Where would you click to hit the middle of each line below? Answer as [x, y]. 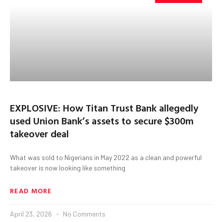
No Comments [83, 214]
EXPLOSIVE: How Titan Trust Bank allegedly [104, 107]
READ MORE [31, 190]
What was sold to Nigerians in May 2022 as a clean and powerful [106, 157]
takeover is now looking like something [68, 167]
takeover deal [39, 133]
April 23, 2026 [32, 214]
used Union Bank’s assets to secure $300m [102, 120]
